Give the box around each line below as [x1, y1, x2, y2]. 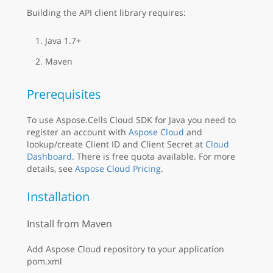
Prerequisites [27, 85, 101, 102]
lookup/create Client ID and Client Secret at [27, 138, 205, 150]
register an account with [27, 126, 129, 138]
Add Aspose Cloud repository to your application [27, 243, 224, 255]
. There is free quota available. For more [72, 150, 235, 162]
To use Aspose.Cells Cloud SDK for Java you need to [27, 113, 236, 126]
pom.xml [27, 255, 62, 267]
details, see [27, 162, 75, 174]
